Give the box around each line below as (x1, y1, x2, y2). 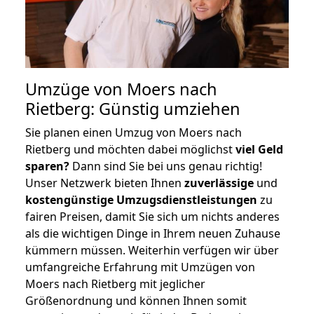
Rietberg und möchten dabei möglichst (25, 141, 235, 157)
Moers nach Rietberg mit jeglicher (25, 275, 205, 292)
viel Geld (235, 141, 283, 157)
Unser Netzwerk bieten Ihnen (25, 175, 184, 191)
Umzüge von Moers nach (25, 77, 217, 100)
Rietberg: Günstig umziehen (25, 97, 240, 120)
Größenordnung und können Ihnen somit (25, 292, 247, 308)
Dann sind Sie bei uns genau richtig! (69, 158, 262, 174)
